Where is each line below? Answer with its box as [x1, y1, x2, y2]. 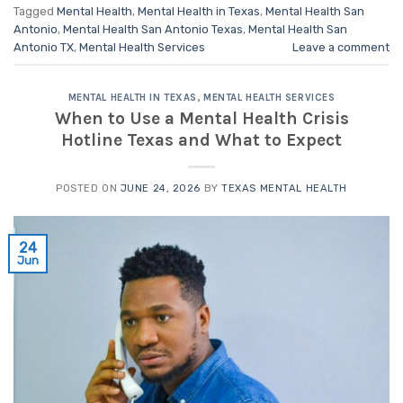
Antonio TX [13, 40, 74, 55]
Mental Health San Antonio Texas [63, 22, 243, 37]
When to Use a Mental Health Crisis [54, 107, 349, 129]
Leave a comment [292, 40, 390, 55]
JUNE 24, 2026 [120, 182, 201, 194]
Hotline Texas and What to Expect [61, 129, 342, 150]
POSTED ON [56, 182, 121, 194]
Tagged [13, 4, 57, 19]
